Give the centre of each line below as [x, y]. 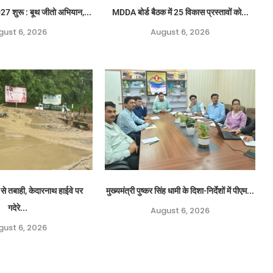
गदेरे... [17, 207]
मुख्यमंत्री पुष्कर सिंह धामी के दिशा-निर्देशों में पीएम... [180, 190]
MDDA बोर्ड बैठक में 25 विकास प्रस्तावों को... [180, 12]
